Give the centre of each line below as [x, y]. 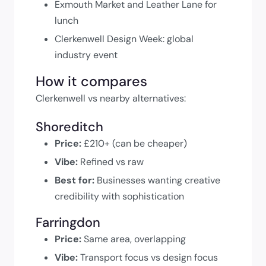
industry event [86, 55]
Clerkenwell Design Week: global [124, 39]
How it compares [91, 81]
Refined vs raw [111, 161]
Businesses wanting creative [157, 180]
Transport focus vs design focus [148, 257]
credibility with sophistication [119, 196]
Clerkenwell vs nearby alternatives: [111, 98]
